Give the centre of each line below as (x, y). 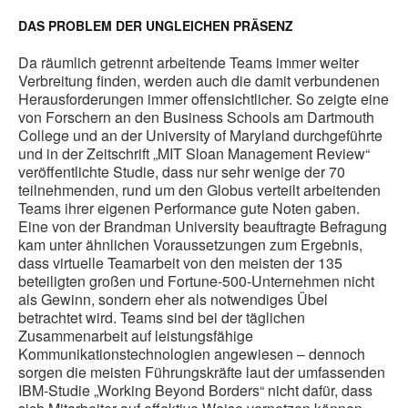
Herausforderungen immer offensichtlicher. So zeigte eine (204, 99)
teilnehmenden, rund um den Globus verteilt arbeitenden (199, 190)
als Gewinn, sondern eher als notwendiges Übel (173, 300)
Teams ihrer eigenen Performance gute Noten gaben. (189, 209)
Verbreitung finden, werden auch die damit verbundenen (199, 81)
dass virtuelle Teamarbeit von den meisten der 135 (180, 263)
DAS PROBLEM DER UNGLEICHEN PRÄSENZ (156, 26)
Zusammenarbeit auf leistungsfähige (136, 336)
